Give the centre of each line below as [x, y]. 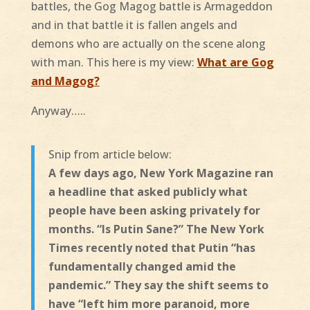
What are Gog [235, 63]
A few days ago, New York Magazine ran [161, 173]
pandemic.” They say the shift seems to [158, 285]
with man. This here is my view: [114, 63]
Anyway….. [58, 111]
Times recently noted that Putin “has [152, 248]
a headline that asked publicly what [148, 192]
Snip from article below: [110, 155]
